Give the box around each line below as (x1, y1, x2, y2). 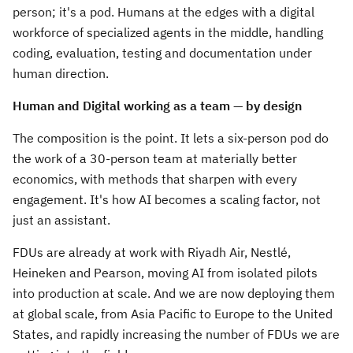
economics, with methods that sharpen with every (13, 171, 297, 187)
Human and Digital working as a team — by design (13, 98, 302, 113)
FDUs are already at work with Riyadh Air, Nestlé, (13, 244, 291, 260)
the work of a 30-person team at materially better (13, 150, 297, 166)
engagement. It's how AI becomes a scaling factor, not (13, 191, 321, 207)
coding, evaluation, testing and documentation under (13, 45, 312, 61)
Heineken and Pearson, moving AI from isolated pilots (13, 265, 318, 281)
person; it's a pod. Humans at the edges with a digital (13, 4, 314, 20)
